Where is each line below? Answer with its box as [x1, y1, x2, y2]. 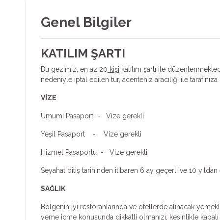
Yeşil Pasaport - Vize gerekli [41, 130, 141, 138]
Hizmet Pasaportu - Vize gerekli [41, 148, 147, 156]
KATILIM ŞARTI [41, 46, 125, 60]
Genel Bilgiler [41, 14, 132, 30]
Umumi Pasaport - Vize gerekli [41, 111, 191, 120]
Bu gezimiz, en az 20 [41, 65, 108, 73]
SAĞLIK [41, 184, 65, 192]
